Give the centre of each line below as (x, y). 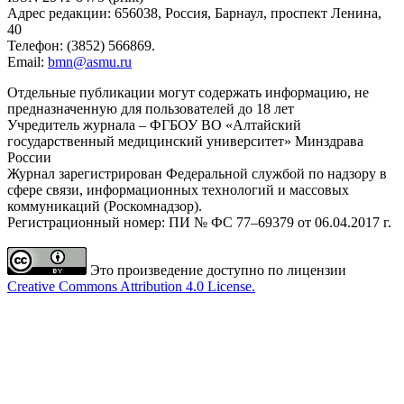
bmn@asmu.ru (90, 61)
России (29, 157)
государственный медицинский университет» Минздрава (185, 141)
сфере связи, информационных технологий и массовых (178, 189)
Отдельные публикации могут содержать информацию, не (188, 92)
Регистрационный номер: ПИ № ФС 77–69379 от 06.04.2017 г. (199, 222)
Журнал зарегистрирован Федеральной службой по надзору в (197, 173)
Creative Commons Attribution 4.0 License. (131, 286)
